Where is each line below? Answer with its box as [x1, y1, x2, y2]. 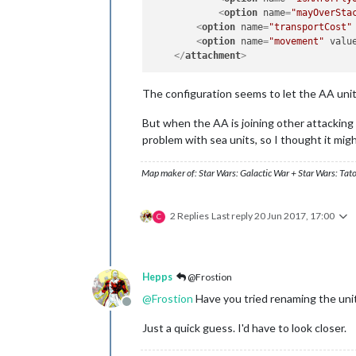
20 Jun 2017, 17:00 [254, 210, 335, 222]
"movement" [269, 36, 325, 47]
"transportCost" [269, 21, 353, 33]
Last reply [211, 210, 254, 222]
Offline [126, 302, 164, 318]
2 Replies [170, 210, 209, 222]
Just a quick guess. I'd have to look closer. [142, 321, 346, 335]
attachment [185, 50, 242, 61]
